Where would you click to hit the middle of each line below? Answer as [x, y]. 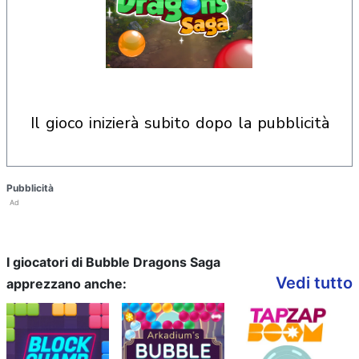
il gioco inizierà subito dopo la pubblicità [182, 123]
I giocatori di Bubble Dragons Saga [113, 262]
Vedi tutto [314, 283]
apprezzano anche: [67, 284]
